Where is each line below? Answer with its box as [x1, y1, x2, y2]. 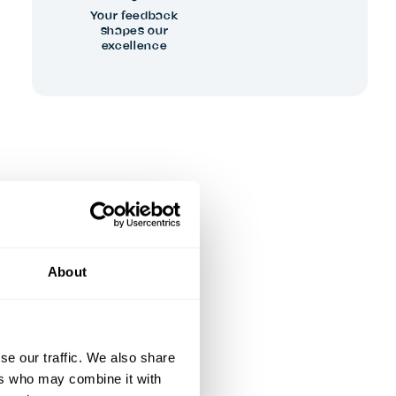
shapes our [100, 26, 169, 36]
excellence [101, 41, 168, 51]
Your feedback [89, 11, 179, 21]
